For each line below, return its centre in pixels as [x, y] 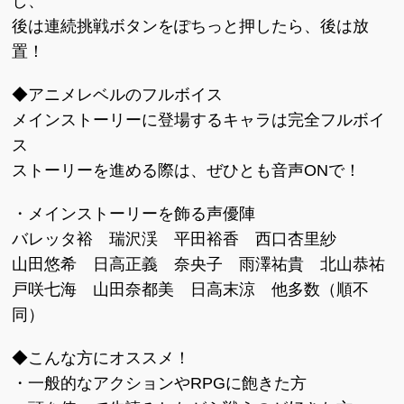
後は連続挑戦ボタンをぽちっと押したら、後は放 [191, 26]
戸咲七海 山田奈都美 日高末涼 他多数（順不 [191, 289]
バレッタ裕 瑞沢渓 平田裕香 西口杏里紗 [174, 239]
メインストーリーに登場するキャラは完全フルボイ [199, 120]
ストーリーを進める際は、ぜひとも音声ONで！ [187, 170]
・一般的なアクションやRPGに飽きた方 [160, 383]
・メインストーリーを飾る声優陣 [134, 214]
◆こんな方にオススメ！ [101, 358]
